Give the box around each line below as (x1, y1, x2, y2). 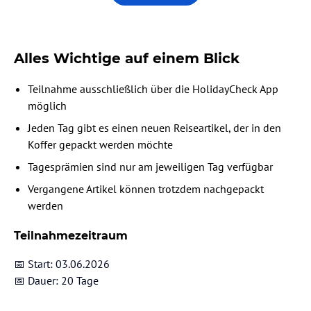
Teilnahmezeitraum (14, 229, 128, 243)
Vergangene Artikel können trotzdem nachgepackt (28, 182, 264, 196)
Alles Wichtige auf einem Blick (14, 50, 239, 67)
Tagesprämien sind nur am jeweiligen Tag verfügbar (28, 160, 273, 174)
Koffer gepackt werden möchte (28, 137, 173, 152)
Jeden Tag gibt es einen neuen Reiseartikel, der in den (28, 121, 281, 135)
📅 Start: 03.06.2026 (14, 257, 110, 271)
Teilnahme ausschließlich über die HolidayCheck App (28, 82, 278, 96)
